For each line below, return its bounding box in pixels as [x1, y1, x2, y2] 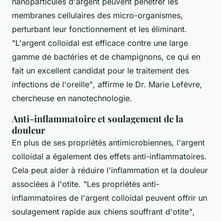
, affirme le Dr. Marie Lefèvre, [93, 79, 202, 90]
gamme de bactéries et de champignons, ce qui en [12, 52, 200, 62]
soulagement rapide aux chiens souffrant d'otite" [12, 207, 192, 217]
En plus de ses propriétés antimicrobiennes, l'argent [12, 138, 205, 148]
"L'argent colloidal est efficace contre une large [12, 38, 188, 48]
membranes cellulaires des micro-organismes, [12, 10, 183, 21]
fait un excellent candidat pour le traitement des [12, 66, 189, 76]
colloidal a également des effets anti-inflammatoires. [12, 151, 207, 162]
